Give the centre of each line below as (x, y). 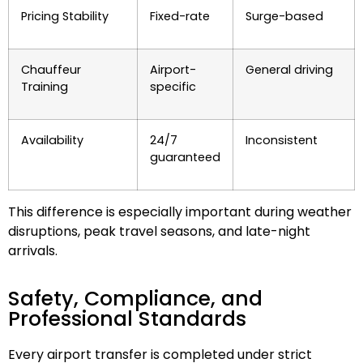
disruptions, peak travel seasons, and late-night (159, 231)
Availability (52, 140)
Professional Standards (127, 319)
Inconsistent (282, 140)
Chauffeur (51, 69)
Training (45, 86)
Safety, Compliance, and (135, 299)
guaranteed (185, 157)
